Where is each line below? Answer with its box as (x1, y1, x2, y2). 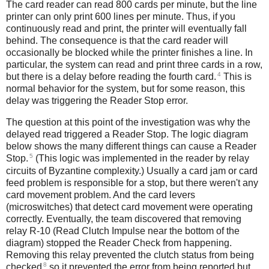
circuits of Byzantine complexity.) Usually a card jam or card (6, 165, 258, 176)
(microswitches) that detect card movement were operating (6, 201, 253, 212)
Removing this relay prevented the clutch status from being (6, 249, 254, 260)
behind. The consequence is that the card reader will (6, 35, 228, 46)
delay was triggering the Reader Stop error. (6, 95, 188, 106)
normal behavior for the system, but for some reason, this (6, 83, 245, 94)
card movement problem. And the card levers (6, 189, 195, 200)
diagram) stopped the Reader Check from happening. (6, 237, 232, 248)
